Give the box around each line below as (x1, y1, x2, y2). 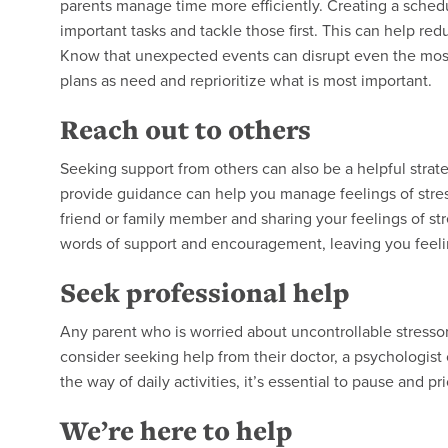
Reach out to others (60, 110, 311, 148)
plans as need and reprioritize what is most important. (60, 68, 432, 91)
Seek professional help (60, 273, 350, 311)
